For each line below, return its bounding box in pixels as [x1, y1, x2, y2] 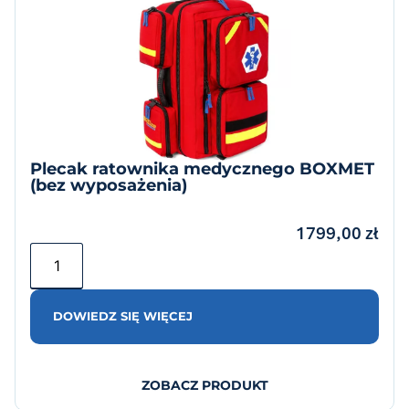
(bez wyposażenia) [30, 174, 187, 195]
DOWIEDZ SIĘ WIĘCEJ [53, 309, 193, 324]
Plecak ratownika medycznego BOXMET [30, 158, 374, 179]
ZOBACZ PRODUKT [141, 376, 268, 393]
